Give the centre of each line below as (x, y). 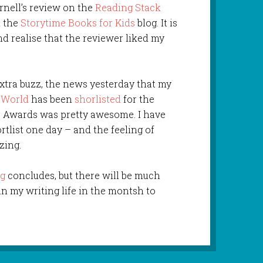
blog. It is (156, 22)
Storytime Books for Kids (78, 22)
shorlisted (99, 99)
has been (52, 99)
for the (139, 99)
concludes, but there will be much (83, 175)
